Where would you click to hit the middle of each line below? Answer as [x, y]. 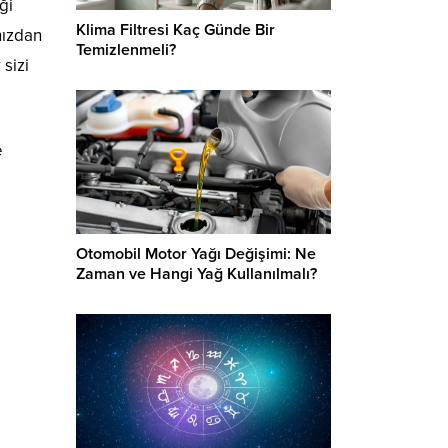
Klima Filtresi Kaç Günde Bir [175, 30]
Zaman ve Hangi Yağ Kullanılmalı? [196, 273]
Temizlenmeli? [126, 50]
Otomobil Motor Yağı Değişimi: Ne [196, 253]
